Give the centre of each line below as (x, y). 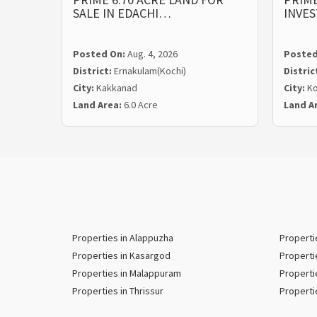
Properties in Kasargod (121, 256)
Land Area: (98, 105)
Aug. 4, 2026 (152, 54)
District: (93, 71)
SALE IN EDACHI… (122, 13)
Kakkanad (117, 88)
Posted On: (100, 54)
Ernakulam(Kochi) (150, 71)
